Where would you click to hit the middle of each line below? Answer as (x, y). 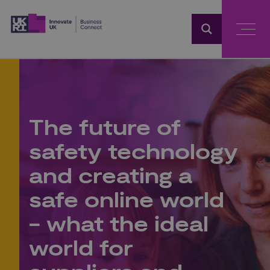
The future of (105, 129)
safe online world (127, 201)
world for (81, 249)
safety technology (133, 153)
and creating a (111, 177)
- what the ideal (119, 225)
